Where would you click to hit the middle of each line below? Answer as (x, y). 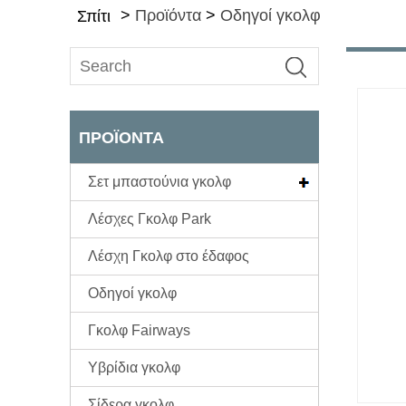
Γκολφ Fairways (139, 330)
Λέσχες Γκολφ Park (150, 218)
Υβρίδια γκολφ (134, 367)
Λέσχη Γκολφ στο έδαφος (169, 256)
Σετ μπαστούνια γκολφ (159, 181)
